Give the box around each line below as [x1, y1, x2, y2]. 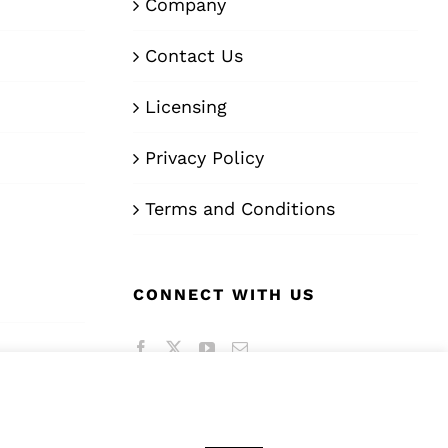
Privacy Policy [145, 147, 264, 169]
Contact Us [145, 45, 243, 67]
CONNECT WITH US [133, 285, 315, 305]
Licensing [145, 96, 227, 118]
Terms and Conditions [145, 198, 335, 220]
